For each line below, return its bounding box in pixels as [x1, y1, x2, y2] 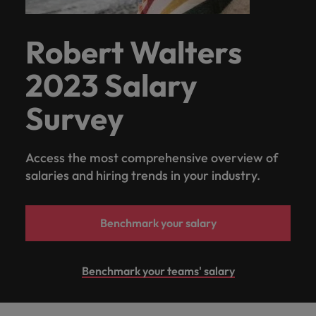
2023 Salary [25, 65, 197, 104]
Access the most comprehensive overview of [25, 149, 278, 166]
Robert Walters [25, 32, 242, 71]
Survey [25, 98, 124, 138]
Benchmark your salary [99, 215, 217, 230]
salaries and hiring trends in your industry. [25, 166, 260, 183]
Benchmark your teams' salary [81, 263, 235, 278]
